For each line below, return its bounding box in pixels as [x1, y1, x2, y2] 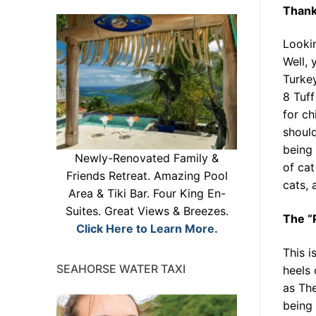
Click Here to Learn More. [75, 221, 218, 236]
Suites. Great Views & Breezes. [65, 204, 229, 219]
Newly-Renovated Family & [75, 151, 219, 166]
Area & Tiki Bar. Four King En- [68, 186, 226, 201]
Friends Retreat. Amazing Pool [66, 169, 228, 183]
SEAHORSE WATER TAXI [56, 262, 186, 276]
